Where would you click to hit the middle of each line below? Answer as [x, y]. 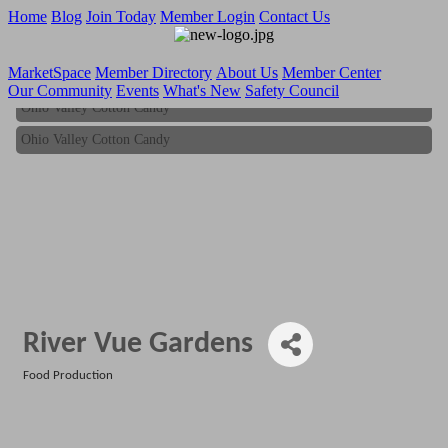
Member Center [331, 72]
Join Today [121, 16]
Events [137, 90]
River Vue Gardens [138, 344]
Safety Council [292, 90]
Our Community [60, 90]
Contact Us [294, 16]
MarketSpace [49, 72]
